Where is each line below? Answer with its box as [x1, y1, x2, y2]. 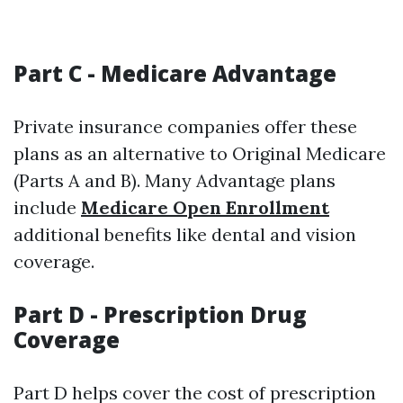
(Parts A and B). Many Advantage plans [13, 169, 336, 192]
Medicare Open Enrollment [81, 196, 329, 219]
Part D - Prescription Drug [13, 300, 307, 329]
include [13, 196, 81, 219]
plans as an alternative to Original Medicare [13, 142, 386, 165]
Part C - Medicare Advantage [13, 58, 336, 88]
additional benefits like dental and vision [13, 223, 356, 246]
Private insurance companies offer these [13, 115, 357, 138]
